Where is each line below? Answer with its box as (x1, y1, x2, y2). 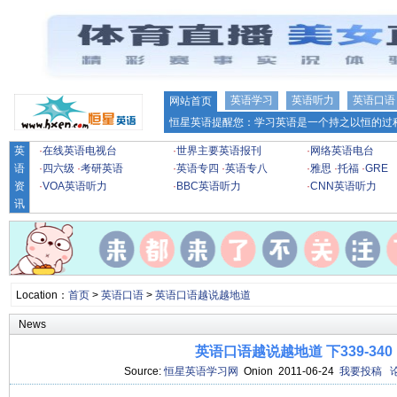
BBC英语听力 (176, 180, 241, 192)
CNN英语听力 (310, 180, 377, 192)
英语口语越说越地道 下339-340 (194, 344, 393, 359)
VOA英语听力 (43, 180, 107, 192)
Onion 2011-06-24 (237, 365, 339, 378)
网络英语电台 (310, 144, 374, 157)
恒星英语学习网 (163, 365, 238, 378)
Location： (15, 289, 68, 301)
